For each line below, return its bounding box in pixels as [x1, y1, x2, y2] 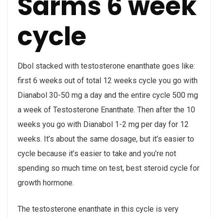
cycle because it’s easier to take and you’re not [18, 148, 176, 158]
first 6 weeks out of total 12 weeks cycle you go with [18, 75, 198, 85]
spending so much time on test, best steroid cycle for [18, 163, 200, 173]
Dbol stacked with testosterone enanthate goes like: [18, 61, 195, 71]
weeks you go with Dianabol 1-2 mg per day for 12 [18, 119, 189, 129]
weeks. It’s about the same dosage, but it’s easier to [18, 134, 194, 144]
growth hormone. [18, 178, 74, 187]
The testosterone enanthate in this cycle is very [18, 204, 179, 214]
